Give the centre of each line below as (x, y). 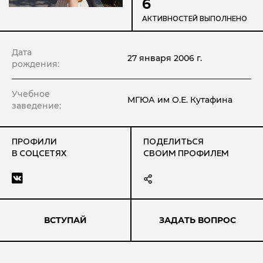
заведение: (36, 106)
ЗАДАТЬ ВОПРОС (197, 220)
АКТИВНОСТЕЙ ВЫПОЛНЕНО (195, 19)
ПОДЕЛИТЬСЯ (173, 142)
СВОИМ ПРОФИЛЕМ (186, 154)
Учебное (31, 94)
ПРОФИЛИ (34, 142)
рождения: (36, 64)
